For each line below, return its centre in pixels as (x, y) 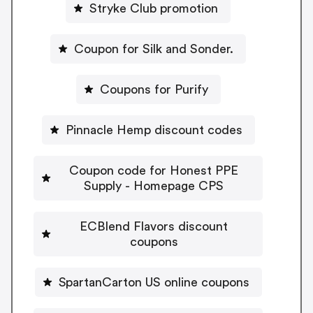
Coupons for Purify (154, 89)
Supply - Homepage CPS (154, 185)
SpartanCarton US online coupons (154, 282)
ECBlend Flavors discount (154, 226)
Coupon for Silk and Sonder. (154, 49)
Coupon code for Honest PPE (154, 170)
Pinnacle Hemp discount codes (154, 130)
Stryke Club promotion (154, 8)
